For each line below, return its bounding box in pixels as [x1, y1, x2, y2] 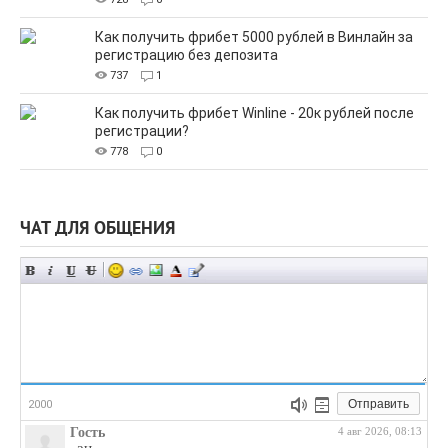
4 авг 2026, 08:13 [338, 425, 422, 438]
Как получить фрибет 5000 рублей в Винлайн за [95, 29, 413, 46]
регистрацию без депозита [95, 47, 278, 64]
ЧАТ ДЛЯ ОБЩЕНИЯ [20, 218, 175, 242]
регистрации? [95, 123, 189, 140]
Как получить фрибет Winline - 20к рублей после [95, 105, 414, 122]
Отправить [348, 397, 409, 412]
